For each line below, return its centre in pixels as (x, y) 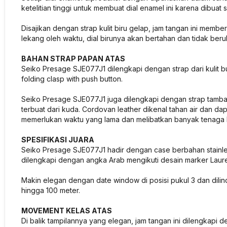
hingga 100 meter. (52, 190)
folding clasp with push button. (72, 79)
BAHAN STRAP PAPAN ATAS (73, 59)
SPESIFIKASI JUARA (58, 140)
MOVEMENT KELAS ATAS (67, 211)
